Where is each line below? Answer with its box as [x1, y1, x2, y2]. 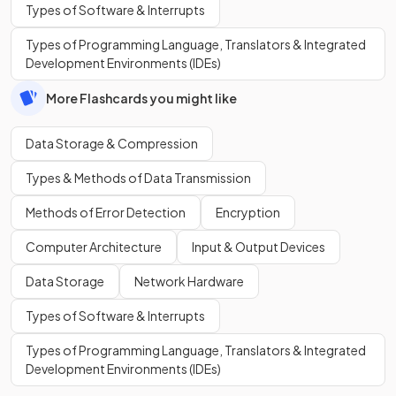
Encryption [216, 204, 280, 220]
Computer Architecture [26, 239, 162, 255]
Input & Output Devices [192, 239, 325, 255]
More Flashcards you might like [46, 89, 237, 106]
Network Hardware [134, 273, 244, 289]
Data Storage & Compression [26, 135, 198, 151]
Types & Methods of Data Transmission [26, 170, 251, 186]
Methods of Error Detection [26, 204, 186, 220]
